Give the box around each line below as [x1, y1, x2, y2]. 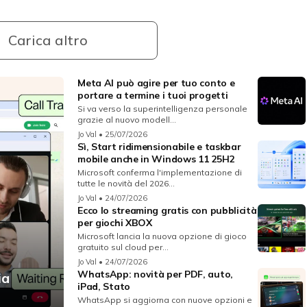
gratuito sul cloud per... [77, 242, 169, 253]
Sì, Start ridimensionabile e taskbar [77, 140, 241, 153]
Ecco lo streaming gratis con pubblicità [77, 204, 257, 217]
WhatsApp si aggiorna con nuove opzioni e [77, 295, 253, 306]
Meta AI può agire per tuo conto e [77, 77, 235, 90]
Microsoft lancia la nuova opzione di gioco [77, 231, 247, 242]
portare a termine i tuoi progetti [77, 89, 228, 102]
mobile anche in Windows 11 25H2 [77, 153, 234, 166]
